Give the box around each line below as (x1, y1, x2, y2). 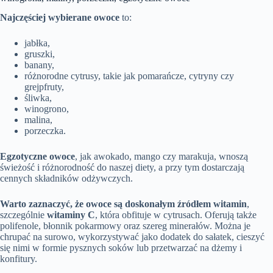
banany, (24, 60, 54, 71)
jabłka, (24, 38, 50, 49)
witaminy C (47, 210, 95, 221)
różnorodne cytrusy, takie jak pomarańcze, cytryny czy (24, 71, 234, 82)
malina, (24, 115, 52, 126)
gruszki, (24, 49, 55, 60)
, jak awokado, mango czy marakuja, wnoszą (75, 151, 248, 162)
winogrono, (24, 104, 69, 115)
